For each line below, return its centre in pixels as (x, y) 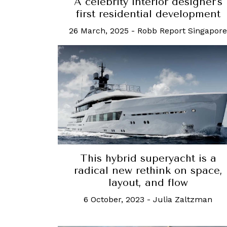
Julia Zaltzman (183, 199)
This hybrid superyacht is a (148, 158)
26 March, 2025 (99, 31)
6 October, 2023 (114, 199)
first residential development (148, 14)
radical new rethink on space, (148, 170)
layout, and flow (148, 182)
